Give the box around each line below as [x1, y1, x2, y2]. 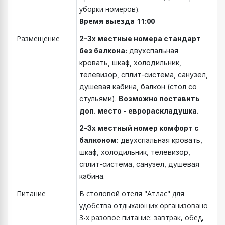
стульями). [79, 94, 119, 103]
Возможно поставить [119, 94, 200, 103]
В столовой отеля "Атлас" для [79, 188, 184, 198]
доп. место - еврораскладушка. [79, 106, 199, 115]
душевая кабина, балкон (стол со [79, 82, 197, 91]
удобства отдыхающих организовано [79, 200, 208, 210]
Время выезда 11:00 [79, 16, 155, 26]
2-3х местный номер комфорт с [79, 123, 199, 132]
